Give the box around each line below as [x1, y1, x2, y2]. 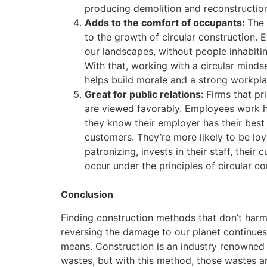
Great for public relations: [85, 88, 206, 101]
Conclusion [61, 188, 113, 201]
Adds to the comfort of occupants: [85, 17, 247, 29]
